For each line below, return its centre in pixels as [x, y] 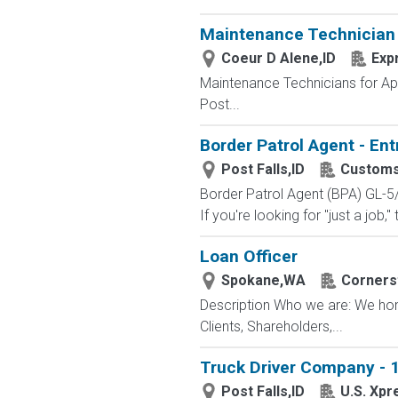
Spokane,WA [263, 280]
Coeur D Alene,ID [278, 58]
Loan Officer [248, 256]
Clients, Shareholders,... [271, 326]
